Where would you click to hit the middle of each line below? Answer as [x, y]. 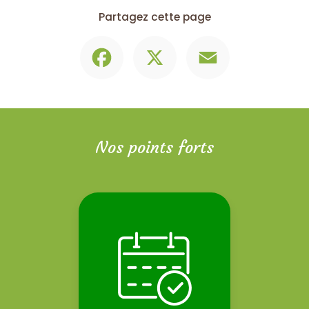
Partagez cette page [154, 17]
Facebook [148, 41]
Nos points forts [154, 147]
